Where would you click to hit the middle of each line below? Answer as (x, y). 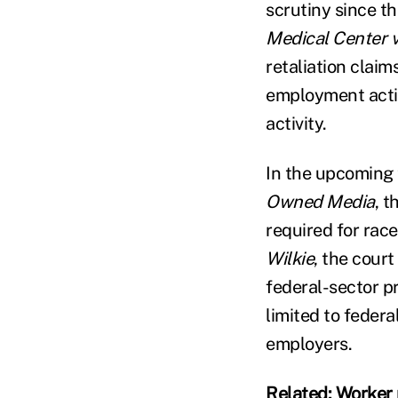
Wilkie (290, 259)
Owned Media (320, 202)
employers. (309, 344)
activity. (296, 123)
